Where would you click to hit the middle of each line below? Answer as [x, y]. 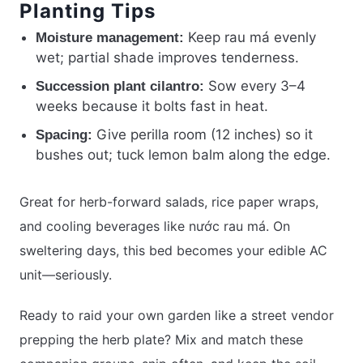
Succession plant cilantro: [120, 87]
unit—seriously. [66, 275]
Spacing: [64, 135]
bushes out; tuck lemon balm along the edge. [183, 155]
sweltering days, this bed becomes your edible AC [173, 251]
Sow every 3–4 [255, 86]
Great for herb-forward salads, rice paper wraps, [169, 202]
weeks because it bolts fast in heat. [152, 107]
